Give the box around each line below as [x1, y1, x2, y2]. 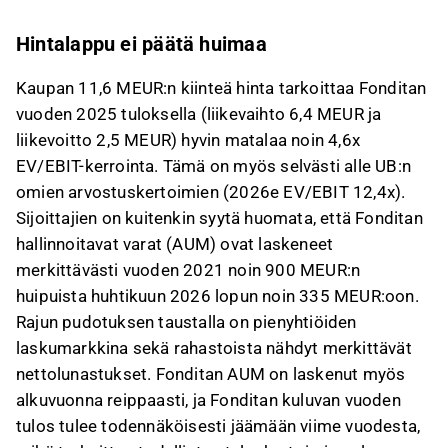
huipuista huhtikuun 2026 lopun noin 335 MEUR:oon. [16, 286, 419, 306]
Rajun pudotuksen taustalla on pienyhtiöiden [16, 312, 357, 332]
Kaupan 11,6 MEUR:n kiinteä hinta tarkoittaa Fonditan [16, 78, 427, 98]
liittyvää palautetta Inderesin [32, 8, 236, 28]
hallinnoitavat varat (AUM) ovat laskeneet [16, 234, 334, 254]
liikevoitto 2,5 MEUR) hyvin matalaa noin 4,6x [16, 130, 361, 150]
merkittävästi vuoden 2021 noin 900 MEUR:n [16, 260, 361, 280]
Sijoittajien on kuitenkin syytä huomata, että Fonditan [16, 208, 423, 228]
